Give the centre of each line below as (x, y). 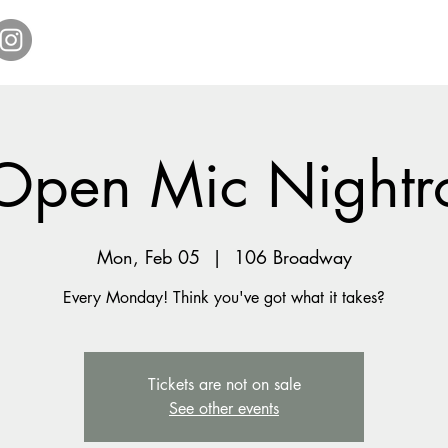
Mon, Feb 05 (148, 256)
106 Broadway (292, 256)
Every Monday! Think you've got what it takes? (224, 297)
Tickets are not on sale (224, 384)
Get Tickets (226, 46)
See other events (224, 408)
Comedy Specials (336, 46)
